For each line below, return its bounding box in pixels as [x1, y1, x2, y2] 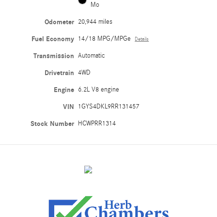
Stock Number [31, 120, 75, 128]
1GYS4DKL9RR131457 [78, 103, 139, 111]
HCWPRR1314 [78, 120, 116, 128]
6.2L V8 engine [78, 86, 120, 94]
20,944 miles [78, 18, 113, 26]
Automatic [78, 52, 106, 60]
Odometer [45, 18, 75, 27]
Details [135, 36, 149, 43]
